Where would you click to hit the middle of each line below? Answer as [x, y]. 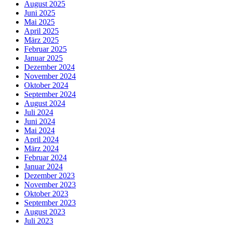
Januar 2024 [43, 166]
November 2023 [50, 184]
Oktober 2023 [46, 193]
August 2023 [45, 211]
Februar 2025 [45, 49]
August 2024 [45, 103]
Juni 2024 [40, 121]
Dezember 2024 [49, 67]
